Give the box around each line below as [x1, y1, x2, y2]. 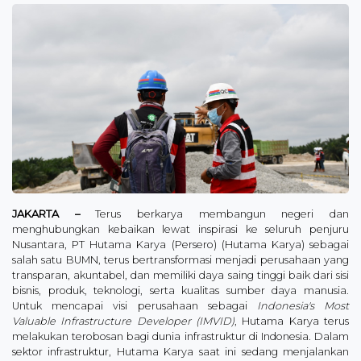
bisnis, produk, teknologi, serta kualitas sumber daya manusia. [12, 284, 349, 297]
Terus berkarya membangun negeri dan [79, 207, 350, 220]
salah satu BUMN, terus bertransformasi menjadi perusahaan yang [12, 253, 349, 266]
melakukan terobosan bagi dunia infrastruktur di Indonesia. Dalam [12, 330, 349, 342]
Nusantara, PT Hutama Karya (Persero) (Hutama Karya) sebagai [12, 238, 349, 251]
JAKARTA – [12, 207, 80, 220]
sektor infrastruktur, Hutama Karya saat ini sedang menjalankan [12, 345, 349, 358]
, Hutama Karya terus [234, 314, 349, 327]
